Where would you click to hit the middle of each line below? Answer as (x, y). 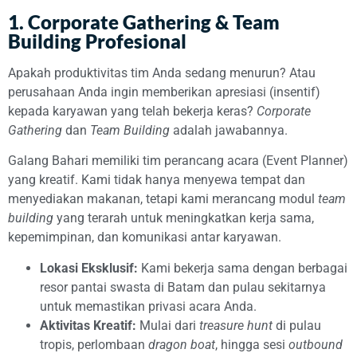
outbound (316, 344)
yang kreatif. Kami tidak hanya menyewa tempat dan (157, 180)
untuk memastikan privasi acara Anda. (148, 306)
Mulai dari (168, 325)
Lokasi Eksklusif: (89, 268)
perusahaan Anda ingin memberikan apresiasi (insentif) (164, 92)
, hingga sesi (252, 344)
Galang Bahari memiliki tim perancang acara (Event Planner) (178, 161)
